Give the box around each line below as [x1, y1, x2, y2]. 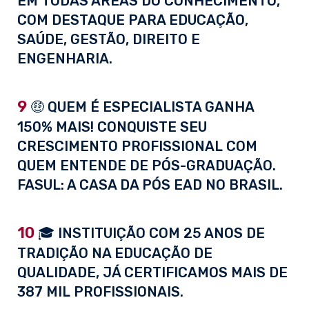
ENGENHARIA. [17, 50, 112, 68]
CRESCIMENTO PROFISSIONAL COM [17, 138, 257, 155]
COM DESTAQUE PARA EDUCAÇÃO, [17, 12, 248, 29]
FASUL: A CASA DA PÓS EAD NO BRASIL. [17, 177, 283, 194]
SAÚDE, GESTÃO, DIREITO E [17, 31, 200, 48]
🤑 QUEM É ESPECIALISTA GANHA [27, 99, 254, 116]
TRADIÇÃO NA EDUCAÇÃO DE [17, 245, 212, 262]
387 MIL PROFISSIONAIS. [17, 283, 183, 301]
